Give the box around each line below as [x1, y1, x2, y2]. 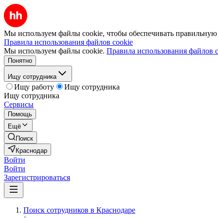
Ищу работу [14, 83, 54, 91]
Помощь [8, 110, 32, 118]
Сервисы [4, 100, 34, 109]
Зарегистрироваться [4, 173, 70, 182]
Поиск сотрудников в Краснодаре [23, 206, 135, 214]
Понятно [8, 57, 32, 64]
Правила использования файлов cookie [4, 38, 133, 46]
